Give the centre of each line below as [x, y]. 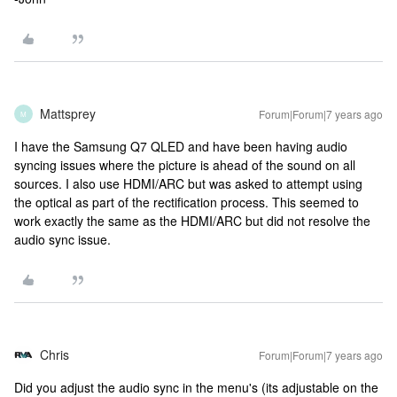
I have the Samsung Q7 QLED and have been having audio [181, 146]
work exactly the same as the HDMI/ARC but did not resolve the [192, 221]
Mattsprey [68, 113]
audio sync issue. [62, 239]
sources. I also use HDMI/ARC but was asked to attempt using [188, 183]
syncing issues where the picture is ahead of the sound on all [185, 165]
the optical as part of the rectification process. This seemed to [187, 202]
